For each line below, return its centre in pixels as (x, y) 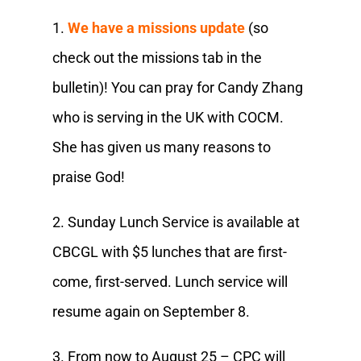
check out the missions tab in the (157, 57)
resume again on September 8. (152, 311)
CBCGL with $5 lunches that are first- (169, 251)
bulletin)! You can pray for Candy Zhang (177, 87)
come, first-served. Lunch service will (170, 281)
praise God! (90, 176)
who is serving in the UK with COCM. (168, 117)
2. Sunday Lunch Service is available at (176, 222)
